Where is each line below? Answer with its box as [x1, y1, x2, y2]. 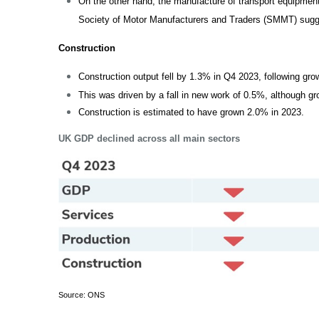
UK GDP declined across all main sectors [58, 133, 241, 144]
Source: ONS [58, 291, 105, 299]
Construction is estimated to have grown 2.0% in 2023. [78, 107, 305, 117]
